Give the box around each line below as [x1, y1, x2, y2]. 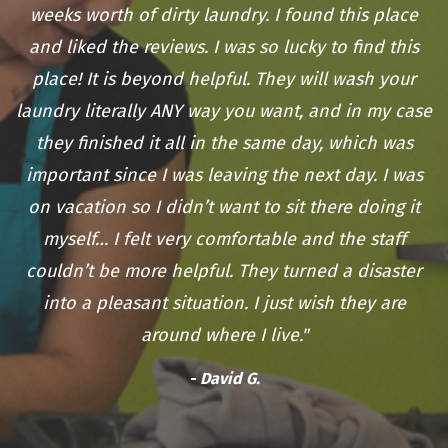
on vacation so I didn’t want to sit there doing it [28, 196, 420, 219]
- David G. [188, 369, 260, 389]
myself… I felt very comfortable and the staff [42, 228, 406, 251]
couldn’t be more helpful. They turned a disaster [26, 260, 422, 283]
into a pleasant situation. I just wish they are [42, 292, 406, 315]
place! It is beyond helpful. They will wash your [32, 68, 416, 91]
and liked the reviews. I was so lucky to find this [29, 36, 419, 59]
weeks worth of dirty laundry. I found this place [30, 4, 418, 27]
